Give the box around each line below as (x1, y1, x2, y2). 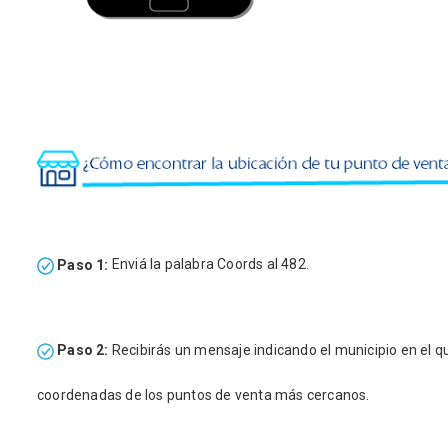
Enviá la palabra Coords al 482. (108, 256, 310, 273)
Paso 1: (54, 256, 109, 273)
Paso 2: (54, 342, 109, 359)
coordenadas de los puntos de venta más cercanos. (37, 387, 373, 404)
